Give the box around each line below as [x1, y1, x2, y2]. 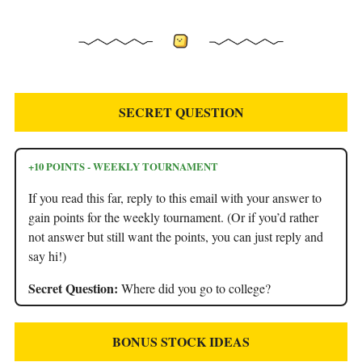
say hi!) [28, 246, 66, 264]
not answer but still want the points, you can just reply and [28, 227, 323, 245]
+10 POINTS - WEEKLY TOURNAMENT [28, 158, 218, 174]
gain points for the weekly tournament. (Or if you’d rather [28, 208, 318, 225]
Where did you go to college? [121, 279, 271, 297]
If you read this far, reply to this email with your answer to [28, 188, 322, 206]
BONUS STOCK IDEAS [112, 331, 250, 351]
